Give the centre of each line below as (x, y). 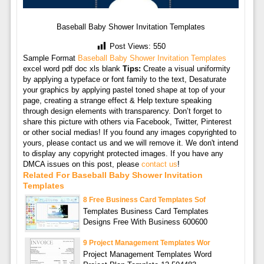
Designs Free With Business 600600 (145, 222)
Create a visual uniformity (185, 68)
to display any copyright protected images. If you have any (123, 153)
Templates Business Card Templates (146, 211)
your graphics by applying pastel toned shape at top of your (124, 90)
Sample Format (50, 58)
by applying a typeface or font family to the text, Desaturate (124, 79)
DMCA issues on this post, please (82, 164)
